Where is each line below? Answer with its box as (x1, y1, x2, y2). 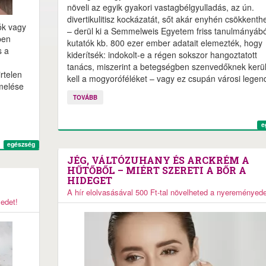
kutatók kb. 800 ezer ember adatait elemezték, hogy (66, 37, 262, 49)
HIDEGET (66, 174, 112, 186)
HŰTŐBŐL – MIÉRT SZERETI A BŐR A (66, 164, 246, 176)
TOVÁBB (72, 93, 97, 102)
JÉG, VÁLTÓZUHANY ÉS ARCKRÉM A (66, 154, 249, 166)
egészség (7, 140, 36, 149)
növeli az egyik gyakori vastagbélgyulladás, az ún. (66, 1, 254, 13)
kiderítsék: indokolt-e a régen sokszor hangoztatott (66, 49, 257, 61)
